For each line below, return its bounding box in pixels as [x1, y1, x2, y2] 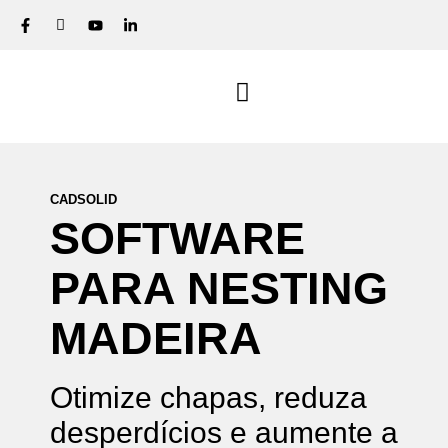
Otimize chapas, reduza [50, 381, 367, 414]
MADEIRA [50, 313, 262, 364]
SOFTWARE [50, 213, 305, 264]
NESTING [187, 263, 388, 314]
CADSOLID [50, 192, 117, 207]
